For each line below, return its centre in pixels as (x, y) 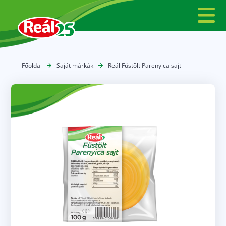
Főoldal (32, 65)
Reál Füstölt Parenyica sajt (144, 65)
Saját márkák (75, 65)
